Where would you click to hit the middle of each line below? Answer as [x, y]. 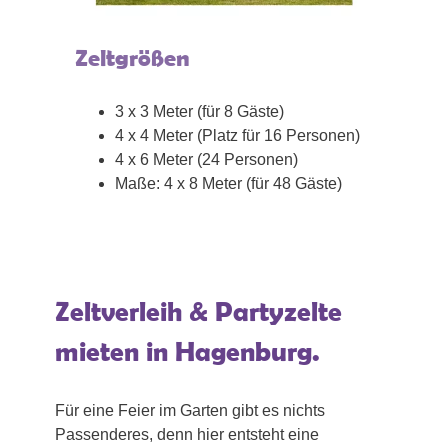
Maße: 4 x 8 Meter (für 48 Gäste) [228, 184]
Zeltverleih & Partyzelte [198, 312]
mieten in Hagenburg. [187, 352]
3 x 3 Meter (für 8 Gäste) [199, 112]
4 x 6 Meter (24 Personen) [206, 160]
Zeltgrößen [132, 58]
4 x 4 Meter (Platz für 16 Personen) [237, 136]
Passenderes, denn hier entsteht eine [187, 435]
